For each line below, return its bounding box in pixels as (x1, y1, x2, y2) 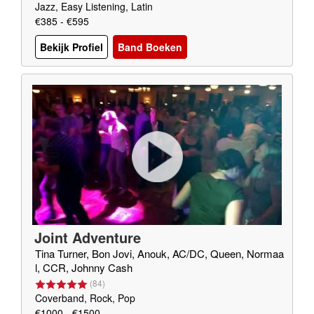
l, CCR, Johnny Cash (35, 260, 132, 275)
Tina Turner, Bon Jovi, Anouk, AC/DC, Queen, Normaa (35, 246, 284, 261)
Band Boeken (118, 40, 182, 55)
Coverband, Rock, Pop (35, 291, 135, 305)
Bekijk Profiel (40, 40, 103, 55)
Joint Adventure (34, 227, 141, 247)
